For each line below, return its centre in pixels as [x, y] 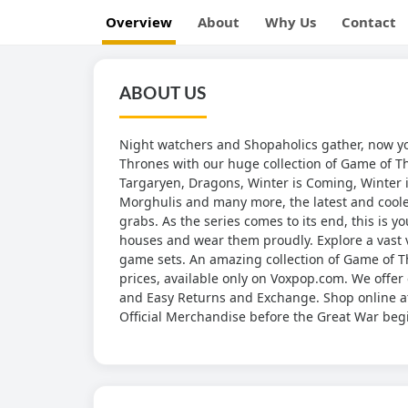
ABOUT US [163, 94]
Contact [369, 22]
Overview [139, 22]
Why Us [291, 22]
